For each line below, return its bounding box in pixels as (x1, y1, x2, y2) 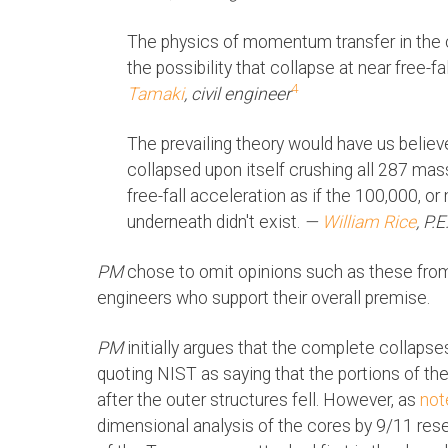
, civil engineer (184, 84, 291, 105)
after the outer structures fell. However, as (97, 390, 420, 411)
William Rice (322, 212, 416, 233)
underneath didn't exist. (127, 212, 300, 233)
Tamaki (127, 84, 184, 105)
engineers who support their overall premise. (97, 288, 430, 309)
